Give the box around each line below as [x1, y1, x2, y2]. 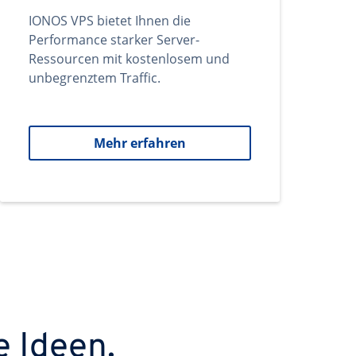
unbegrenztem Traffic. [29, 69, 161, 87]
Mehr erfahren [94, 134, 186, 152]
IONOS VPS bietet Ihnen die [29, 12, 191, 29]
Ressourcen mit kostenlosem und [29, 50, 230, 68]
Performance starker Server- [29, 31, 199, 48]
